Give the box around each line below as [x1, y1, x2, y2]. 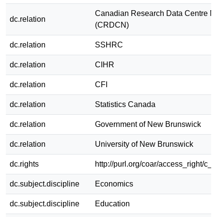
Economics [95, 179, 133, 188]
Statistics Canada [95, 100, 155, 108]
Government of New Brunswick [95, 120, 201, 128]
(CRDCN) [95, 20, 129, 29]
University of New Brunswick [95, 139, 193, 148]
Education [95, 199, 130, 208]
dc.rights [10, 159, 39, 168]
